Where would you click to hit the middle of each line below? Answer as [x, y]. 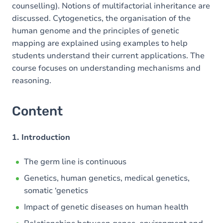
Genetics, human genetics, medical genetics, [107, 178]
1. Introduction [42, 137]
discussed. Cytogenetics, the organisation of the [101, 18]
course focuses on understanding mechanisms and [106, 68]
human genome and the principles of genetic [96, 31]
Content [37, 111]
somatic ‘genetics [56, 191]
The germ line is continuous [75, 162]
